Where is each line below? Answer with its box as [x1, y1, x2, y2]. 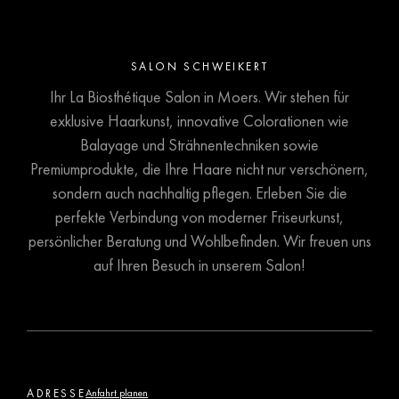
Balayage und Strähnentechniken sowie [80, 134, 319, 155]
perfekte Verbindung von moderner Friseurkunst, [55, 207, 344, 227]
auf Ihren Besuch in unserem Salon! [94, 255, 305, 275]
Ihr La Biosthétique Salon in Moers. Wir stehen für [50, 86, 349, 107]
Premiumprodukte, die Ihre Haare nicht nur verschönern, [30, 159, 369, 179]
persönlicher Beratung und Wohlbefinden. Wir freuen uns [28, 231, 371, 251]
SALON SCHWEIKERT [130, 59, 269, 74]
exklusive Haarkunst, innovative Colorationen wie [50, 110, 349, 131]
